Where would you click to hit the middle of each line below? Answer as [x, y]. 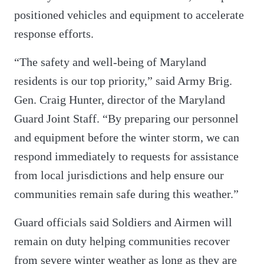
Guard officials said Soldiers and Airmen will [123, 222]
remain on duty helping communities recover [122, 241]
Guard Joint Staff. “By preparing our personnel [126, 118]
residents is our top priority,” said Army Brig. [123, 80]
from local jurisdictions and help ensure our [119, 175]
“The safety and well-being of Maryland [110, 62]
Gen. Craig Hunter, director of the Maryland [120, 99]
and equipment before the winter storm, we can [127, 137]
